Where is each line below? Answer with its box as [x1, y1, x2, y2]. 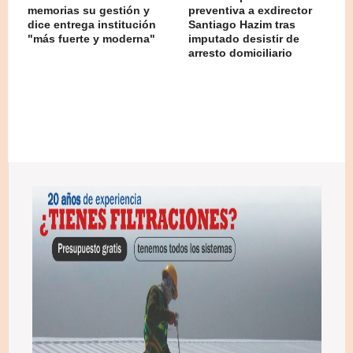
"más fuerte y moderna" [28, 32, 155, 45]
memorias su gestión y [28, 3, 150, 17]
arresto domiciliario [188, 46, 292, 59]
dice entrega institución [28, 17, 156, 31]
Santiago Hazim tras [188, 17, 295, 31]
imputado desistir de [188, 32, 299, 45]
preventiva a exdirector [188, 3, 312, 17]
